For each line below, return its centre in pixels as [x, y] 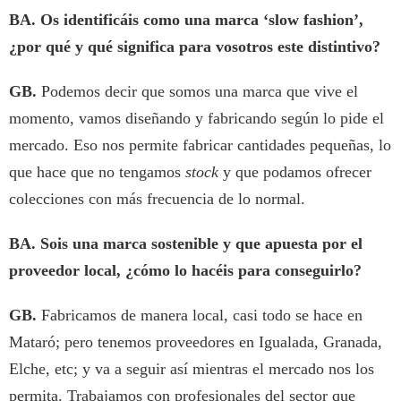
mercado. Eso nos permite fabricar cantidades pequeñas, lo [200, 145]
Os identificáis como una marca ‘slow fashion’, [202, 20]
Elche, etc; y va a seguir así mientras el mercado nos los [192, 369]
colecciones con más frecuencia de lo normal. [157, 199]
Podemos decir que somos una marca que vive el [197, 92]
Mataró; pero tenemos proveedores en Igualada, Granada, [196, 342]
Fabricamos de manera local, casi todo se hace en [202, 316]
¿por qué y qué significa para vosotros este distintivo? [195, 47]
